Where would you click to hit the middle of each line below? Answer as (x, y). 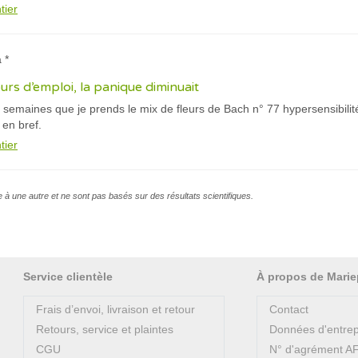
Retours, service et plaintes (105, 329)
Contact (289, 309)
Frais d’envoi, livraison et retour (115, 309)
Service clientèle (68, 276)
